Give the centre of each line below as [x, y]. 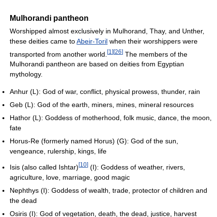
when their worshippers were [153, 41]
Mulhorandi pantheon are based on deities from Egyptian [97, 64]
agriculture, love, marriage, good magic [70, 177]
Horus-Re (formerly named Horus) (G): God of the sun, [94, 141]
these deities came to [43, 41]
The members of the [155, 54]
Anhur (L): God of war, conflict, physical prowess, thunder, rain [105, 92]
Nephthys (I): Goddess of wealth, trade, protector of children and [108, 190]
